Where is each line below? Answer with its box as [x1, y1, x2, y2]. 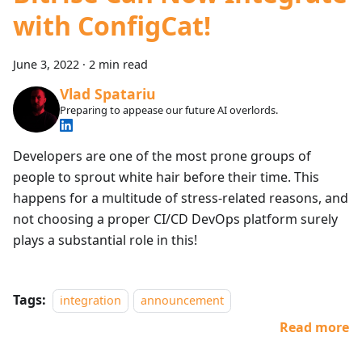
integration [60, 293, 121, 309]
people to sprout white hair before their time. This [13, 168, 319, 187]
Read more [280, 318, 349, 337]
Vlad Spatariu [59, 84, 156, 104]
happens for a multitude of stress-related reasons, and [13, 189, 348, 208]
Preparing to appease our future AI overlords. [59, 102, 278, 117]
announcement [141, 293, 225, 309]
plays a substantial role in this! [13, 231, 197, 250]
